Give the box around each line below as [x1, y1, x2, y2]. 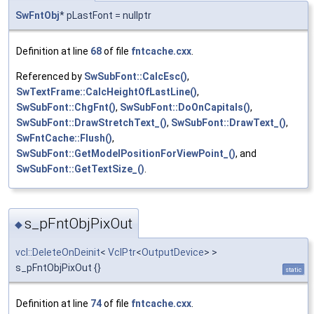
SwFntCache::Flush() [16, 132, 112, 144]
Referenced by [16, 71, 84, 83]
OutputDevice [142, 246, 204, 258]
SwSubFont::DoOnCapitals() [120, 102, 250, 114]
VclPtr [108, 246, 136, 258]
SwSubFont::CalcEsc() [84, 71, 187, 83]
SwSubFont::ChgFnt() [16, 102, 116, 114]
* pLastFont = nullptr [60, 10, 151, 22]
